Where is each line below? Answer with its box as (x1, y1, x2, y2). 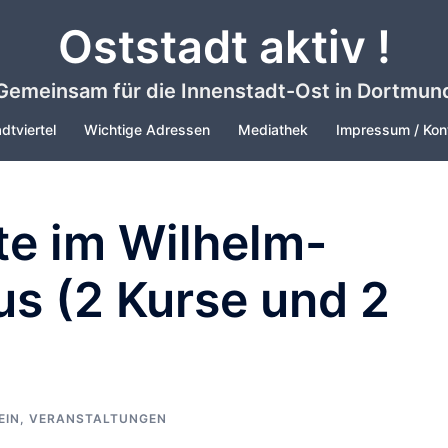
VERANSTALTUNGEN (29, 411, 167, 426)
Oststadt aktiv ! (57, 19, 391, 74)
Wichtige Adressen (84, 121, 210, 138)
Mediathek (238, 121, 308, 138)
